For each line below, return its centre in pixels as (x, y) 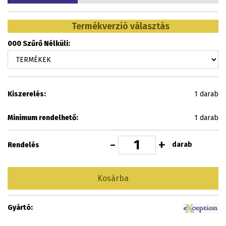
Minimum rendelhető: (43, 118)
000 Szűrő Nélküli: (39, 44)
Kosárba (113, 178)
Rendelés (23, 145)
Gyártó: (20, 208)
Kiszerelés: (27, 94)
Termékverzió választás (121, 26)
